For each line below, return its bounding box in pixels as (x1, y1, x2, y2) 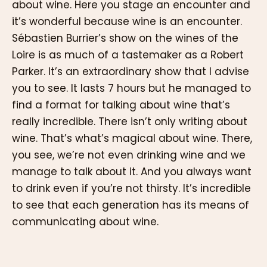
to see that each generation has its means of (12, 197, 249, 212)
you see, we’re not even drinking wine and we (12, 147, 246, 162)
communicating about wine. (12, 214, 159, 229)
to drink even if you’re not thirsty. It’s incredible (12, 181, 251, 195)
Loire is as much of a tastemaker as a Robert (12, 47, 244, 62)
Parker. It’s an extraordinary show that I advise (12, 64, 249, 79)
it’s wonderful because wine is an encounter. (12, 14, 242, 29)
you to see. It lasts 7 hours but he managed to (12, 80, 251, 95)
